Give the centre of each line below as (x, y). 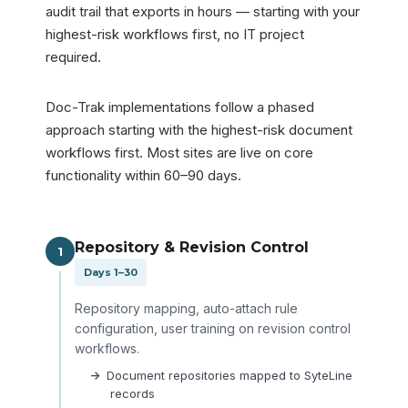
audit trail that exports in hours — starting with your (203, 11)
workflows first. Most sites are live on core (179, 152)
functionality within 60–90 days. (143, 175)
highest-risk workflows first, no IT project (175, 34)
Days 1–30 (111, 272)
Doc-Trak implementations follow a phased (180, 107)
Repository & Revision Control (192, 247)
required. (73, 56)
